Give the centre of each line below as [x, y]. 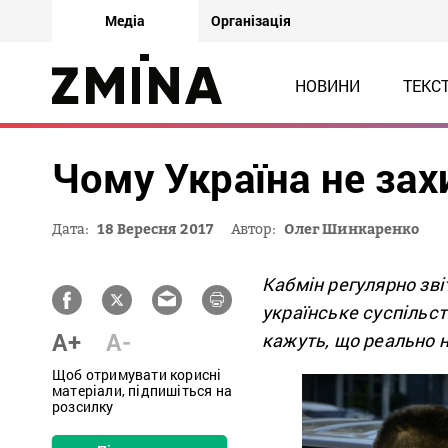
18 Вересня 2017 [155, 228]
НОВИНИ [327, 85]
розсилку [83, 406]
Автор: [253, 228]
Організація [251, 20]
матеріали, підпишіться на [142, 390]
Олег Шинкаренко [351, 228]
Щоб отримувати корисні [137, 374]
